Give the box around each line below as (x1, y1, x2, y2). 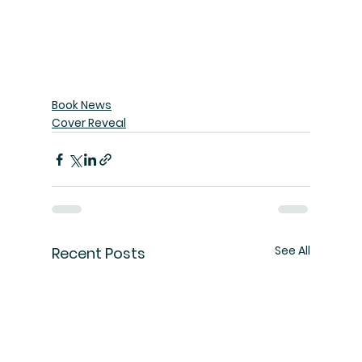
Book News (52, 97, 112, 114)
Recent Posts (52, 243, 145, 264)
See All (275, 242, 310, 259)
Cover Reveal (52, 115, 126, 132)
